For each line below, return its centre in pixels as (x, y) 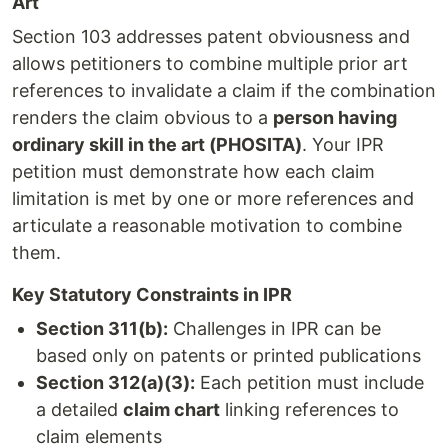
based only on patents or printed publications (228, 355)
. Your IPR (343, 144)
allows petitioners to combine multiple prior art (210, 63)
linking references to (309, 409)
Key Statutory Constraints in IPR (152, 294)
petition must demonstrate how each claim (193, 171)
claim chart (171, 409)
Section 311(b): (102, 328)
